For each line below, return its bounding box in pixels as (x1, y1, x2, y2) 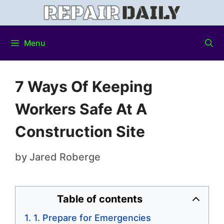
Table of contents (56, 193, 142, 205)
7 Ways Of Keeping (15, 77, 152, 96)
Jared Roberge (29, 151, 100, 163)
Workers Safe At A (15, 100, 147, 118)
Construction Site (15, 122, 145, 141)
